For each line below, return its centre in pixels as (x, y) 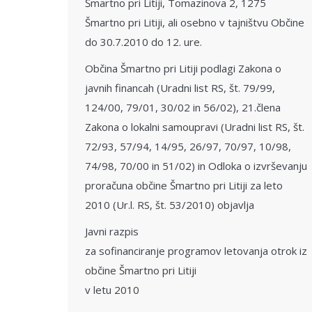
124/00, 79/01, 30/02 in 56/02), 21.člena (183, 107)
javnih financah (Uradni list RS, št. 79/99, (180, 88)
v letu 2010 (112, 290)
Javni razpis (112, 231)
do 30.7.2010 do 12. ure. (143, 42)
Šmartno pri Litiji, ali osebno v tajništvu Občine (195, 22)
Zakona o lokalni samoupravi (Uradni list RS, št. (195, 127)
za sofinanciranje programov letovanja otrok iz (196, 251)
